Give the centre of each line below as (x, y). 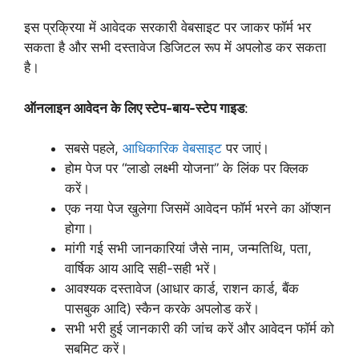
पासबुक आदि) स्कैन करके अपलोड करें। (162, 309)
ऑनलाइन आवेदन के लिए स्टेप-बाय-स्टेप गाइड (134, 108)
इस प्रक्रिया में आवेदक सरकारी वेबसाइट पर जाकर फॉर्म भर (167, 27)
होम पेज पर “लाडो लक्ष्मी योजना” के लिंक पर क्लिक (187, 168)
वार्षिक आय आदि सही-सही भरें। (141, 268)
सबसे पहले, (94, 148)
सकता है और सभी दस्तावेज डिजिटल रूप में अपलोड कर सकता (175, 47)
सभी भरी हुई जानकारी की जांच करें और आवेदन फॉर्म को (200, 329)
